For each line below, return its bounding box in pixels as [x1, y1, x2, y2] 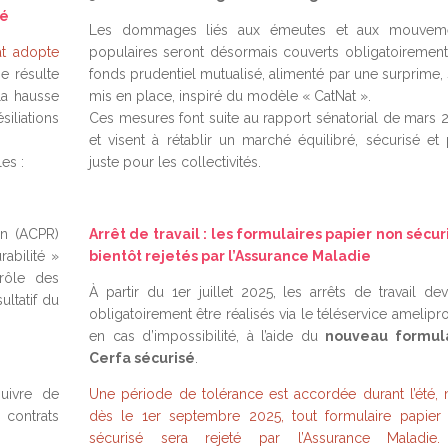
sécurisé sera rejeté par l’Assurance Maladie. [89, 430, 441, 446]
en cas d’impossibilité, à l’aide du [89, 328, 326, 344]
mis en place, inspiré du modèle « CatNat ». [89, 88, 371, 104]
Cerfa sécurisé [89, 350, 195, 366]
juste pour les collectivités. [89, 154, 261, 170]
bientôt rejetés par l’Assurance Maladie [89, 248, 371, 264]
